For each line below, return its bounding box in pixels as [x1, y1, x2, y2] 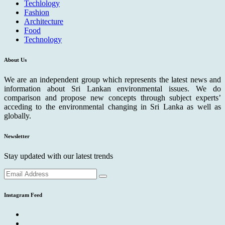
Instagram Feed [4, 191, 42, 198]
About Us [4, 56, 27, 63]
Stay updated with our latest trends [4, 151, 113, 160]
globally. [4, 111, 31, 120]
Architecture [24, 17, 63, 26]
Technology [24, 35, 62, 44]
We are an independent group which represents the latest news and [4, 75, 221, 84]
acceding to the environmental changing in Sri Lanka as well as [4, 102, 221, 111]
